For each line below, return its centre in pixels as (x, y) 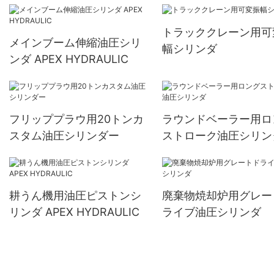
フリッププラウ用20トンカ (76, 119)
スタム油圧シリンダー (64, 136)
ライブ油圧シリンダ (211, 212)
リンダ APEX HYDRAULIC (74, 212)
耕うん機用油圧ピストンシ (75, 195)
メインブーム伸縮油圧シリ (75, 43)
